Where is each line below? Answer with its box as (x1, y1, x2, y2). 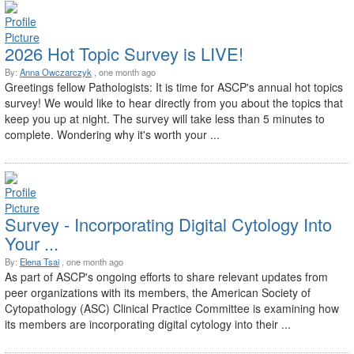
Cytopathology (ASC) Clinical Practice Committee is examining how (5, 299, 339, 316)
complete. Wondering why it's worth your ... (5, 126, 220, 142)
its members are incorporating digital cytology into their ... (5, 315, 291, 332)
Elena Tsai (20, 254, 59, 268)
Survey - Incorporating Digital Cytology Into (5, 211, 332, 236)
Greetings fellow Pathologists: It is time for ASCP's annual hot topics (5, 78, 343, 95)
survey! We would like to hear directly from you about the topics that (5, 94, 343, 111)
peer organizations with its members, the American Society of (5, 284, 311, 300)
